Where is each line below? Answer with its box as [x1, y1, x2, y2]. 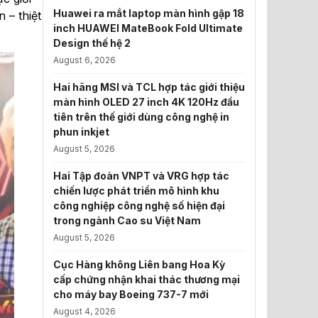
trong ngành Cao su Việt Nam [53, 214, 201, 226]
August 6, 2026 [53, 55, 116, 65]
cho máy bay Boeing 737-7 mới [53, 288, 209, 300]
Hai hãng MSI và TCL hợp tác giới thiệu [53, 81, 245, 93]
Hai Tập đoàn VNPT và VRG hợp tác [53, 170, 229, 182]
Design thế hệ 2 [53, 37, 131, 49]
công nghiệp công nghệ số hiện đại [53, 199, 225, 212]
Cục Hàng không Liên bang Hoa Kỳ [53, 258, 225, 270]
